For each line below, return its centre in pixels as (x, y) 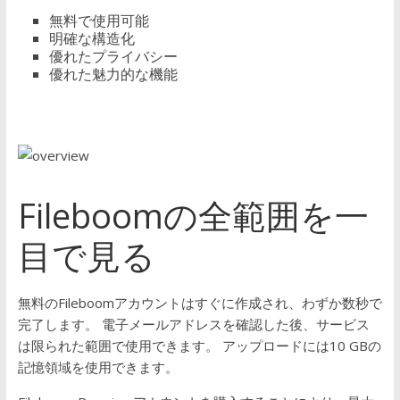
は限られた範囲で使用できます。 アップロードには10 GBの (199, 346)
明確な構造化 (92, 38)
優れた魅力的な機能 (113, 74)
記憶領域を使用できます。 (98, 367)
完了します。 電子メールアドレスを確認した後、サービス (193, 324)
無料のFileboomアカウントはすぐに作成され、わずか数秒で (200, 303)
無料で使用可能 (99, 21)
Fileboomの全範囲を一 (193, 215)
